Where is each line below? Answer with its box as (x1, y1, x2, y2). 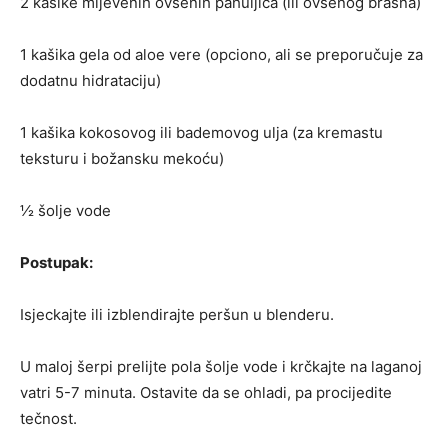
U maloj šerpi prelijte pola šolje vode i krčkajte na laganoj (20, 356, 422, 376)
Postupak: (20, 252, 93, 272)
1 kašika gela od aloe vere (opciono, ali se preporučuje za (20, 44, 423, 64)
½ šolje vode (20, 200, 111, 220)
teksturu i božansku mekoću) (20, 148, 224, 168)
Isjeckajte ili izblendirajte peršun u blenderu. (20, 304, 334, 324)
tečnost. (20, 408, 77, 428)
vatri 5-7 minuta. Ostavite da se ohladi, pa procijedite (20, 382, 392, 402)
